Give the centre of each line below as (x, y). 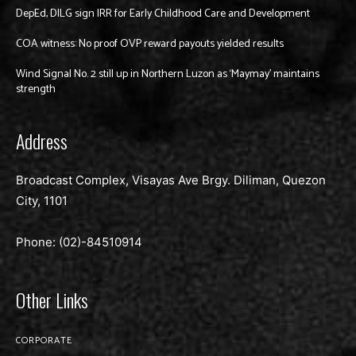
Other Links (52, 300)
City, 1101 (42, 201)
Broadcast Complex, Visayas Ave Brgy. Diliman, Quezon (171, 180)
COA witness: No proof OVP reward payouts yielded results (150, 44)
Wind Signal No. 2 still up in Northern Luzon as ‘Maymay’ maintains (168, 75)
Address (42, 141)
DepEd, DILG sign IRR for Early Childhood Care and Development (163, 14)
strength (36, 90)
